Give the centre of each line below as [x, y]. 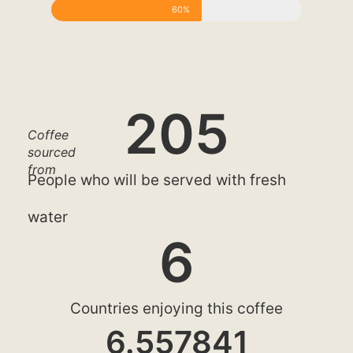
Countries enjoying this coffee [176, 308]
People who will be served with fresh [157, 180]
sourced [52, 152]
